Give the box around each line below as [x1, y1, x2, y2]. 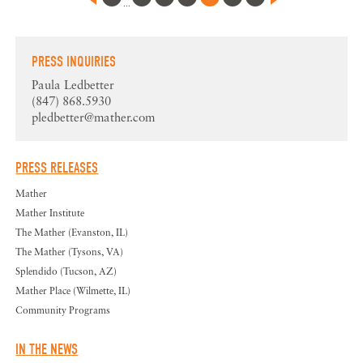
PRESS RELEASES [15, 160, 99, 177]
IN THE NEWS [15, 341, 79, 359]
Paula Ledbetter [32, 77, 115, 92]
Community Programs [15, 304, 111, 317]
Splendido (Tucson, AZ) [15, 265, 117, 278]
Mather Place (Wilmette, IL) [15, 284, 131, 297]
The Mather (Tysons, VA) [15, 246, 124, 258]
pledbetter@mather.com [32, 109, 156, 125]
